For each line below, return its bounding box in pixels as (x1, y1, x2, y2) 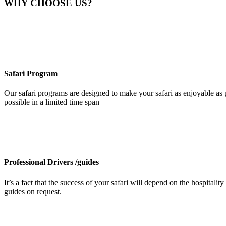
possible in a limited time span (4, 98, 99, 107)
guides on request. (4, 187, 62, 196)
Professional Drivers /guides (4, 158, 99, 167)
